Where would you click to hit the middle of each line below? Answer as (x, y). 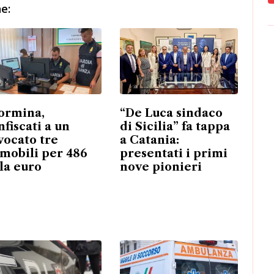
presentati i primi (173, 154)
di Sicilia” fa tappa (175, 127)
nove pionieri (161, 167)
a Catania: (149, 140)
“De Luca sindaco (171, 113)
